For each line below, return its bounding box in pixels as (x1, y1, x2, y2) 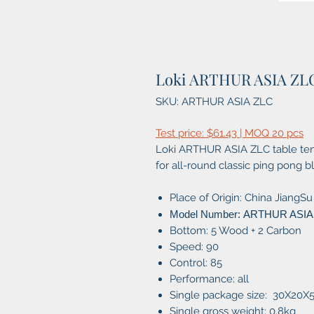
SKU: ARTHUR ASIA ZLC (156, 95, 273, 109)
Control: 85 (170, 257, 222, 270)
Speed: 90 (170, 240, 219, 254)
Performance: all (170, 273, 249, 286)
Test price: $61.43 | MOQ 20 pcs (156, 127, 303, 140)
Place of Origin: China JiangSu (170, 191, 313, 205)
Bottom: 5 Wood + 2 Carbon (170, 224, 301, 238)
